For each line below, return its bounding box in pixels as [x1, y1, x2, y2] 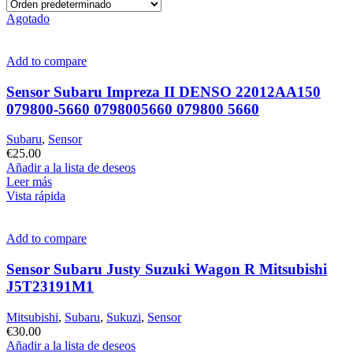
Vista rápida [6, 189, 65, 203]
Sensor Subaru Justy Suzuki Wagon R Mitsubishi [6, 261, 327, 278]
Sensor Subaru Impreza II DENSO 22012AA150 [6, 83, 321, 100]
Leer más [6, 175, 52, 189]
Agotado [6, 11, 50, 25]
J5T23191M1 [6, 278, 94, 295]
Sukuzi [106, 310, 141, 324]
